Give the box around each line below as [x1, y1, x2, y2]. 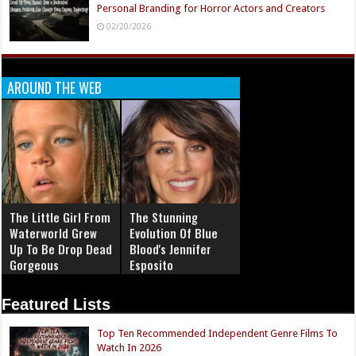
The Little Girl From [10, 208, 111, 226]
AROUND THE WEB [7, 77, 103, 99]
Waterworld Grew [10, 224, 98, 242]
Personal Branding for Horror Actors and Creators [97, 2, 326, 14]
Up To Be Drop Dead [10, 240, 113, 258]
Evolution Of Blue [130, 224, 219, 242]
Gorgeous [10, 256, 60, 274]
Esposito [130, 256, 174, 274]
